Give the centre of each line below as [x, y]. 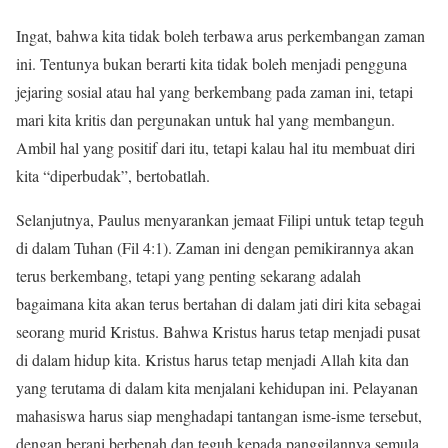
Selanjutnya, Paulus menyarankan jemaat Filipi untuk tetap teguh [220, 220]
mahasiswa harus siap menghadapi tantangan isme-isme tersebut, [219, 416]
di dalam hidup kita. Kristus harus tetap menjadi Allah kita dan [212, 360]
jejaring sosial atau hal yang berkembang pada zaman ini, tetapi [214, 92]
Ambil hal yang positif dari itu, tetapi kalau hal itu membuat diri [215, 148]
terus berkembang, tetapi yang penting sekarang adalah [188, 276]
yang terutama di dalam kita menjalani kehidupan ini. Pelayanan [217, 388]
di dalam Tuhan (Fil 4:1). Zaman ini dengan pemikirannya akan [215, 248]
